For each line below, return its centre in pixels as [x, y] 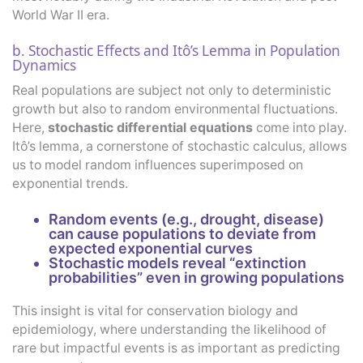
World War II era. [61, 15]
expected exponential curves [151, 248]
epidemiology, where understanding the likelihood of [169, 329]
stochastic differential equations [150, 127]
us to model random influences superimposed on [158, 164]
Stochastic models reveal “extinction [177, 263]
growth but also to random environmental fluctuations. [175, 109]
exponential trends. [70, 183]
